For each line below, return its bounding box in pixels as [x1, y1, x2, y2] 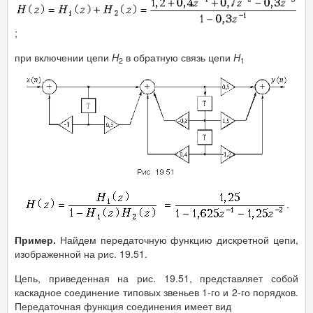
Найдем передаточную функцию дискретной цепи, [56, 232, 298, 247]
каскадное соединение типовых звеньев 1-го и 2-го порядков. [15, 284, 298, 299]
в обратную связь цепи [123, 50, 233, 65]
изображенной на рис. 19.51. [15, 246, 147, 261]
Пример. [15, 232, 56, 247]
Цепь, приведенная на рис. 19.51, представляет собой [15, 270, 298, 285]
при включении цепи [15, 50, 112, 65]
